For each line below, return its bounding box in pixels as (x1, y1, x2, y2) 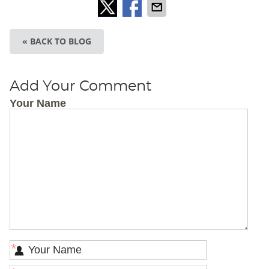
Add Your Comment (9, 79, 152, 94)
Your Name (9, 97, 66, 110)
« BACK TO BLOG (22, 35, 91, 47)
